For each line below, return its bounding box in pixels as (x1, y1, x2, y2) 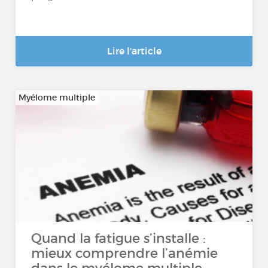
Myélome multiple (19, 92, 96, 103)
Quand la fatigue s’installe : (31, 230, 206, 246)
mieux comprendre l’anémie (31, 245, 218, 261)
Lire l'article (106, 45, 162, 57)
